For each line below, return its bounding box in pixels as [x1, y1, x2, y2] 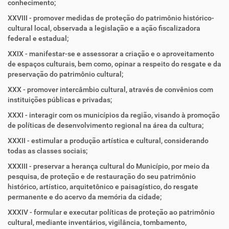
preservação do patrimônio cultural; [8, 70, 123, 78]
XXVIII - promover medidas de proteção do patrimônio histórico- [8, 14, 214, 22]
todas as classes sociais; [8, 147, 87, 155]
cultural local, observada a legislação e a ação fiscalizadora [8, 24, 200, 32]
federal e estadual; [8, 34, 68, 42]
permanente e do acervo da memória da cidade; [8, 193, 162, 201]
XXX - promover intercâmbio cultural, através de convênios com [8, 85, 213, 94]
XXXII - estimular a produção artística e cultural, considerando [8, 136, 209, 145]
